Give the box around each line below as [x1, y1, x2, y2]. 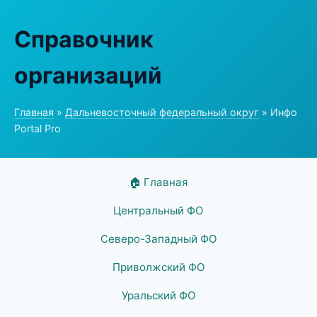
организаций [14, 62, 162, 89]
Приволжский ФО [112, 260, 205, 274]
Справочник [14, 25, 154, 53]
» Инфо [259, 106, 297, 118]
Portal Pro [14, 122, 61, 134]
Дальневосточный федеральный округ [65, 106, 259, 118]
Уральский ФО [121, 289, 196, 302]
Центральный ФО [113, 204, 204, 217]
